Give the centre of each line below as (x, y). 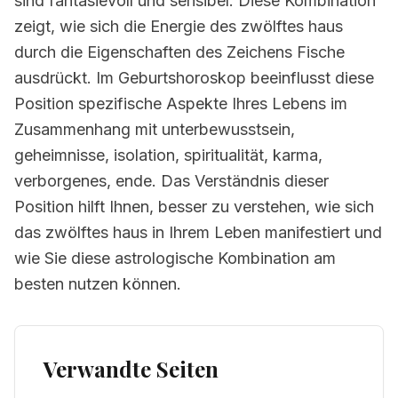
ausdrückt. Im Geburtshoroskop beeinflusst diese (194, 78)
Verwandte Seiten (131, 369)
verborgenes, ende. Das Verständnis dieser (171, 181)
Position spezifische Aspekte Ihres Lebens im (181, 103)
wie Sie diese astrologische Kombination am (175, 258)
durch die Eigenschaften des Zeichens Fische (179, 52)
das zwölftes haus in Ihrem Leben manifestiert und (198, 232)
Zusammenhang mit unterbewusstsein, (155, 129)
